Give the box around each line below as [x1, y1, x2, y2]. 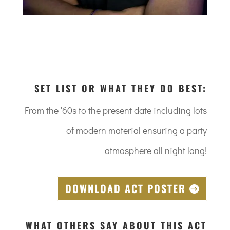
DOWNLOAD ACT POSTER [65, 180, 186, 196]
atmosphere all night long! [105, 144, 207, 157]
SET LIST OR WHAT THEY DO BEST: [34, 81, 207, 95]
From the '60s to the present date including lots [25, 104, 207, 117]
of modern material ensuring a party [66, 124, 207, 137]
